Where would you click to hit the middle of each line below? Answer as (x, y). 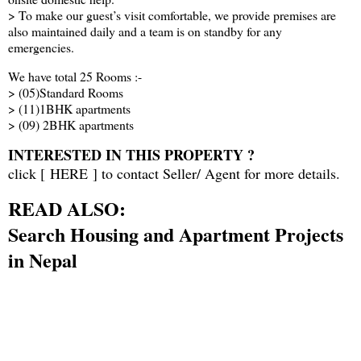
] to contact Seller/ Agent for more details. (214, 174)
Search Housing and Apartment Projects (176, 234)
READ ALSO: (67, 208)
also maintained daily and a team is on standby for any (145, 31)
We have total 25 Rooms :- (75, 77)
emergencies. (43, 48)
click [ (29, 174)
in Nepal (43, 259)
